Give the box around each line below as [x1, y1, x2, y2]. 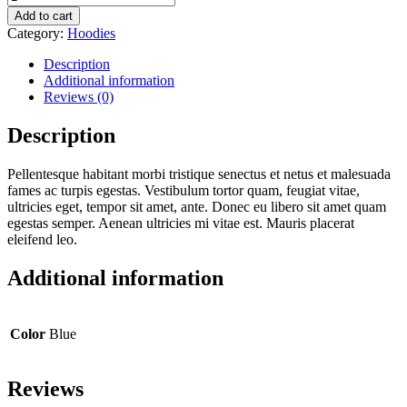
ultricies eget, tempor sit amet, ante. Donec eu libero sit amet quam [7, 198, 386, 214]
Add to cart [15, 8, 73, 23]
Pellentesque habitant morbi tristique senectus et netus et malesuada [7, 165, 391, 182]
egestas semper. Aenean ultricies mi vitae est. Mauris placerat [7, 214, 354, 231]
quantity [6, 35, 53, 51]
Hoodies [67, 25, 115, 41]
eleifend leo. [7, 231, 77, 247]
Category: [7, 25, 64, 41]
